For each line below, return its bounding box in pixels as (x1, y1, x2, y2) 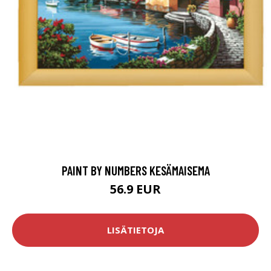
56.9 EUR (110, 180, 161, 197)
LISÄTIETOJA (107, 224, 164, 237)
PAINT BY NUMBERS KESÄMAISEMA (61, 162, 210, 178)
